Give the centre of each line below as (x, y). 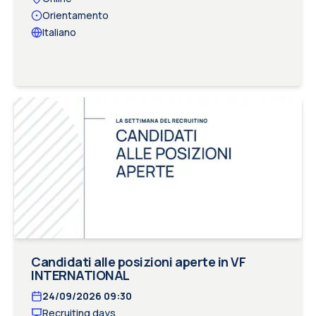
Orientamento (75, 15)
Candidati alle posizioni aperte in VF (139, 262)
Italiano (59, 32)
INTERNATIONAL (80, 275)
